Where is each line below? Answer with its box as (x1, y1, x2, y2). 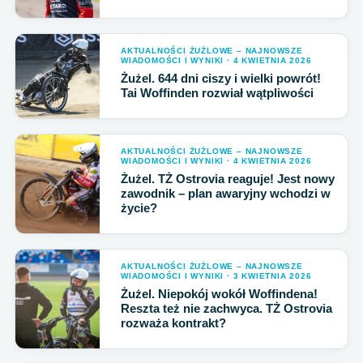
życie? (121, 201, 157, 215)
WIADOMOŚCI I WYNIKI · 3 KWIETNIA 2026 (121, 271, 312, 280)
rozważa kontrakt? (121, 316, 226, 330)
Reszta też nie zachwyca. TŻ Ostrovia (121, 301, 332, 315)
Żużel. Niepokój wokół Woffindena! (121, 287, 318, 301)
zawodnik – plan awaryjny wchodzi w (121, 186, 331, 200)
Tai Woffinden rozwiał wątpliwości (121, 86, 314, 100)
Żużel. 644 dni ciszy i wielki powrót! (121, 71, 321, 85)
